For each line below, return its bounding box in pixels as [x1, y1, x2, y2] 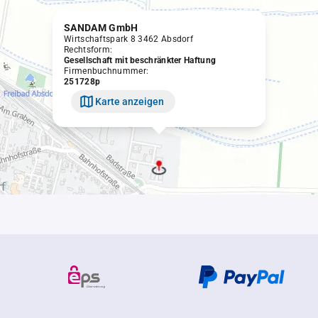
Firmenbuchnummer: [64, 66, 149, 76]
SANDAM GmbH [64, 22, 138, 33]
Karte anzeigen [95, 95, 164, 107]
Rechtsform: [64, 45, 113, 55]
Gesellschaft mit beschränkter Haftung [64, 55, 216, 65]
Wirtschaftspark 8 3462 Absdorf [64, 34, 193, 44]
